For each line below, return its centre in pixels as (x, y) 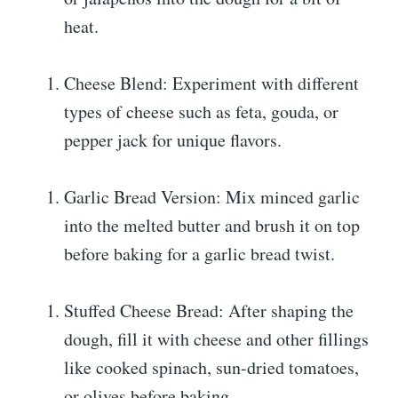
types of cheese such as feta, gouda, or (201, 111)
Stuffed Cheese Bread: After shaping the (209, 310)
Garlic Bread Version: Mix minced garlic (212, 196)
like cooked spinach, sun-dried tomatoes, (211, 367)
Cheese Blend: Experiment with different (211, 83)
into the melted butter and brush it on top (212, 225)
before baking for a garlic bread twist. (199, 253)
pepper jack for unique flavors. (173, 139)
